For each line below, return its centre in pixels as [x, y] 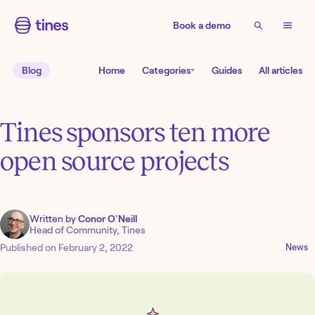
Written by [54, 218]
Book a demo [202, 25]
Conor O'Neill [108, 218]
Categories [166, 71]
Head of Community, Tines [88, 230]
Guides [227, 71]
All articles [281, 71]
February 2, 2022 [96, 248]
